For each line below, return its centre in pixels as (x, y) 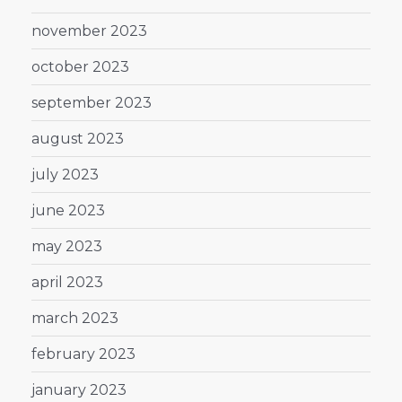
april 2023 (67, 282)
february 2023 (83, 354)
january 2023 (79, 389)
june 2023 (68, 210)
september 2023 (92, 102)
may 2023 (67, 246)
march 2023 (75, 318)
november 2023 (89, 31)
